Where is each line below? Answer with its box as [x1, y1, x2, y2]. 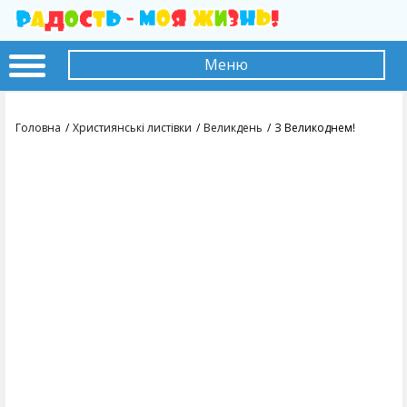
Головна [15, 120, 61, 136]
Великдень [203, 120, 263, 136]
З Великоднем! [274, 120, 355, 136]
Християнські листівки [73, 120, 192, 136]
